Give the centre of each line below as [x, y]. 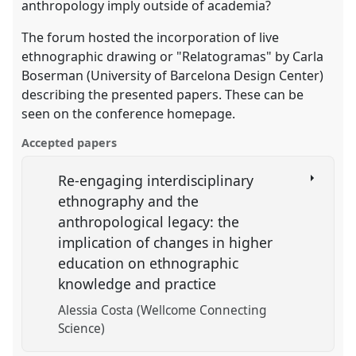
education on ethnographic [149, 263]
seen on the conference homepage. [129, 113]
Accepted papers [70, 142]
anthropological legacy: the [149, 221]
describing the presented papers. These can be [163, 94]
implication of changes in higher [166, 242]
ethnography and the [129, 201]
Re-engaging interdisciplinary [156, 180]
